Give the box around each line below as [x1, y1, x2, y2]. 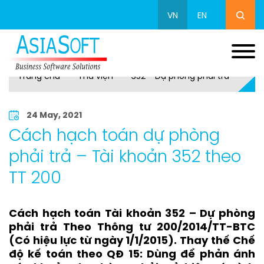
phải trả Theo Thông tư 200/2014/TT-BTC [9, 222, 255, 234]
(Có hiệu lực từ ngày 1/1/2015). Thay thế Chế [9, 236, 255, 247]
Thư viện [78, 72, 113, 81]
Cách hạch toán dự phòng [9, 128, 220, 146]
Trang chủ [18, 72, 60, 81]
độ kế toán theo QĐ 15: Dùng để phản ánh [9, 249, 255, 261]
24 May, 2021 [27, 111, 82, 120]
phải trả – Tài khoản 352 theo [9, 149, 241, 167]
